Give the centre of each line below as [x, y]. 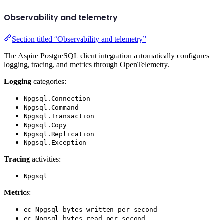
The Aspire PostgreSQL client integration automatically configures [107, 56]
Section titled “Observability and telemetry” [79, 39]
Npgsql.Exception [55, 143]
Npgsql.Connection [57, 99]
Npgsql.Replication [59, 134]
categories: [49, 82]
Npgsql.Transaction [59, 116]
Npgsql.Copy [45, 125]
